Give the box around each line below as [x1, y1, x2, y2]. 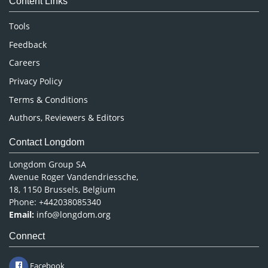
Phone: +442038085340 [9, 196, 101, 208]
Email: [9, 208, 34, 220]
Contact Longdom [9, 136, 84, 147]
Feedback [9, 38, 47, 50]
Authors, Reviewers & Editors [9, 112, 124, 124]
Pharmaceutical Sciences [26, 33, 126, 45]
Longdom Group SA [9, 158, 86, 170]
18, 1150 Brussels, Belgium [9, 183, 115, 195]
